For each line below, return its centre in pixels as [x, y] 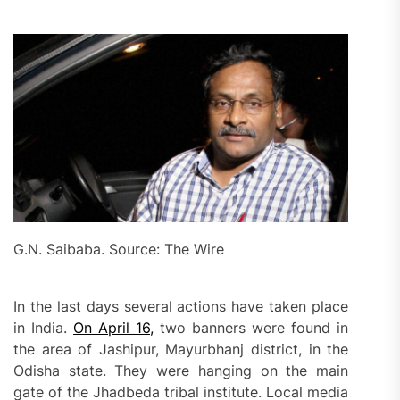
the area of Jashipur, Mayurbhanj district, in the [181, 349]
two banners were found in [251, 327]
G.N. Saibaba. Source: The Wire [119, 249]
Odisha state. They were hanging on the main [181, 370]
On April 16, [114, 327]
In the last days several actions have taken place [181, 306]
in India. [44, 327]
